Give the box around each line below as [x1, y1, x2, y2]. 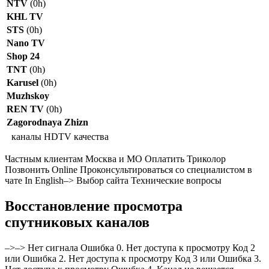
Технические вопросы [128, 175, 222, 186]
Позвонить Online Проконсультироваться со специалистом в [5, 164, 252, 175]
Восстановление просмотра [5, 198, 183, 214]
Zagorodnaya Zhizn [7, 116, 88, 127]
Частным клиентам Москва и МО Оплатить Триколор [5, 153, 226, 164]
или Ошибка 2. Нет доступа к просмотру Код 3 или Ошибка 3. [5, 253, 261, 264]
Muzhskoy [7, 90, 49, 101]
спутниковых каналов [5, 214, 150, 230]
